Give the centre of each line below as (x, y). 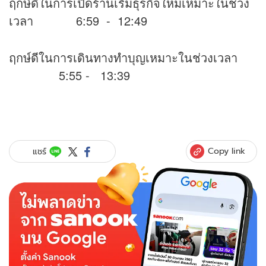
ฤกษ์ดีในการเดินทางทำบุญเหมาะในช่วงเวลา (132, 58)
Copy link (227, 151)
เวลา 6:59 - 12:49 (78, 21)
